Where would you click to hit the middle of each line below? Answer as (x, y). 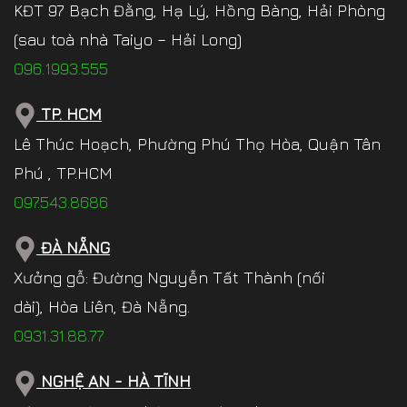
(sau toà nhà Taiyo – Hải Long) (128, 39)
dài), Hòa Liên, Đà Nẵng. (104, 307)
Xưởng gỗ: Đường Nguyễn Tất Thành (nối (169, 278)
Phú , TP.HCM (63, 173)
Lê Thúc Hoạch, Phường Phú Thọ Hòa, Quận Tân (197, 144)
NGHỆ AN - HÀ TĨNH (114, 382)
